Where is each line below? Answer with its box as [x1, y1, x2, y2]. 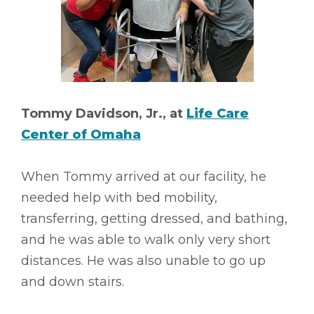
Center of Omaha [21, 126, 141, 142]
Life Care [186, 105, 249, 121]
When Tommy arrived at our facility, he [21, 168, 266, 184]
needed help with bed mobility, [21, 189, 217, 205]
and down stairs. [21, 273, 124, 289]
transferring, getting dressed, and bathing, [21, 210, 287, 226]
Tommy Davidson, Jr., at [21, 105, 186, 121]
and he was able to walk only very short [21, 231, 271, 247]
